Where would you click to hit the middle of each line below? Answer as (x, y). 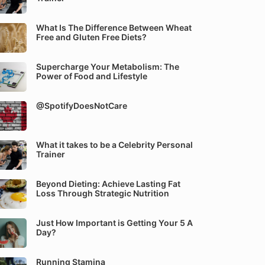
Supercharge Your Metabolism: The (108, 67)
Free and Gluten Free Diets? (91, 37)
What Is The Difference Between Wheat (114, 28)
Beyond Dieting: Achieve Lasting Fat (108, 184)
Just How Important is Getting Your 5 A (114, 223)
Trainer (51, 154)
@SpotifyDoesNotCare (82, 106)
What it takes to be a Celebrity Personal (114, 145)
